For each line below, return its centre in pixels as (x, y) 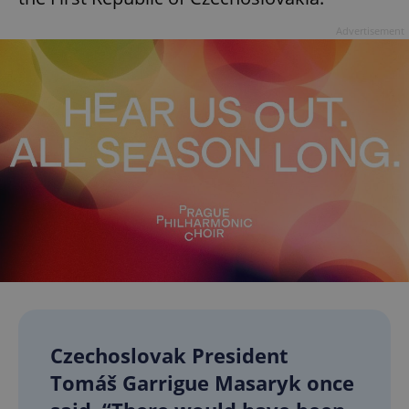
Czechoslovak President (169, 356)
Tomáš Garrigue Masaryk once (202, 383)
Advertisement (370, 30)
